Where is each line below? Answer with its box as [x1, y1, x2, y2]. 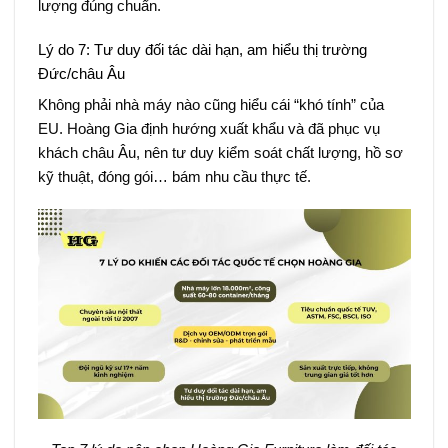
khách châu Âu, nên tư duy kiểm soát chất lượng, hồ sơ [37, 144, 403, 162]
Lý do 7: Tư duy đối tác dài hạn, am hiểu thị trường [37, 40, 367, 58]
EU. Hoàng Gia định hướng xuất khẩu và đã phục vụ [37, 120, 380, 138]
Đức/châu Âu [37, 64, 125, 82]
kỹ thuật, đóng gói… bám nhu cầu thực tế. [37, 168, 311, 186]
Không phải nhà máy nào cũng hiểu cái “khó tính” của [37, 96, 384, 114]
